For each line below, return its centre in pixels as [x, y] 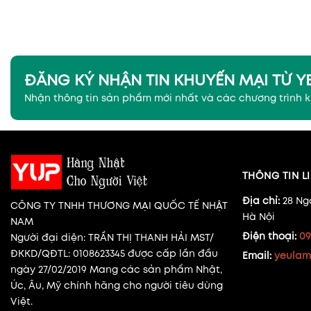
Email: [258, 255]
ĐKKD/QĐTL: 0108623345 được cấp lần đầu [114, 253]
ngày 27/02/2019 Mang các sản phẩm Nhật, [116, 269]
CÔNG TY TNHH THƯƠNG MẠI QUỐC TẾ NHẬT [119, 205]
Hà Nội [258, 216]
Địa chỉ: [262, 200]
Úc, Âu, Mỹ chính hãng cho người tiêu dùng [117, 285]
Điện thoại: [270, 236]
